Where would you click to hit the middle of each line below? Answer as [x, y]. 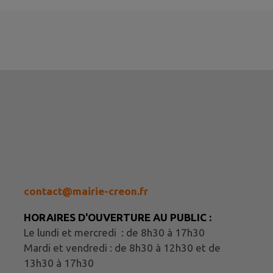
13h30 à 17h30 [59, 263]
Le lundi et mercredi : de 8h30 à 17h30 [114, 232]
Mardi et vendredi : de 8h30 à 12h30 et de [122, 247]
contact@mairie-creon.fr [86, 191]
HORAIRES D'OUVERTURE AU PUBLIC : [118, 217]
